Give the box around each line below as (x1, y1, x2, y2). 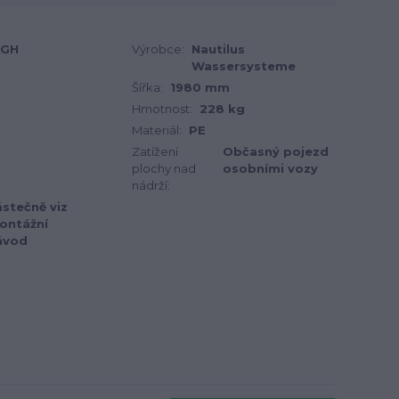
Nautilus (191, 42, 245, 56)
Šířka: (132, 80, 163, 94)
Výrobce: (132, 42, 184, 56)
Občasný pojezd (223, 144, 330, 159)
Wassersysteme (191, 59, 296, 73)
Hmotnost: (132, 102, 192, 116)
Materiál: (132, 123, 182, 137)
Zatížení (132, 144, 178, 159)
